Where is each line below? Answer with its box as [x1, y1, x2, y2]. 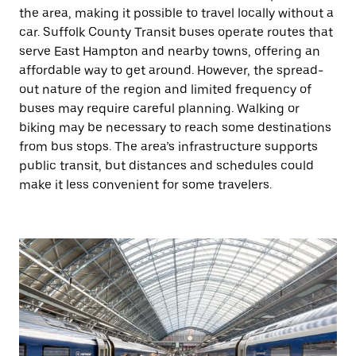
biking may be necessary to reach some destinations [19, 120, 331, 135]
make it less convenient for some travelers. [19, 177, 272, 192]
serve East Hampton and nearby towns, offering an [19, 44, 320, 59]
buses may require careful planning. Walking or [19, 101, 300, 116]
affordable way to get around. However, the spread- [19, 63, 323, 78]
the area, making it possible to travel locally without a [19, 6, 334, 21]
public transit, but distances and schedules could [19, 158, 314, 173]
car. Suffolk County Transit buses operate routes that [19, 25, 333, 40]
